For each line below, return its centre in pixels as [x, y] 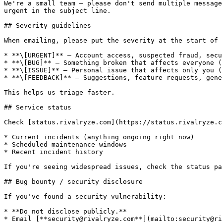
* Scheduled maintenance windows [65, 144]
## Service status [38, 107]
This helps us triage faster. [59, 92]
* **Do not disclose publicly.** [65, 211]
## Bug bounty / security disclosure [73, 182]
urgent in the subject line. [57, 11]
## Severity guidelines [48, 26]
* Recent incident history [54, 152]
